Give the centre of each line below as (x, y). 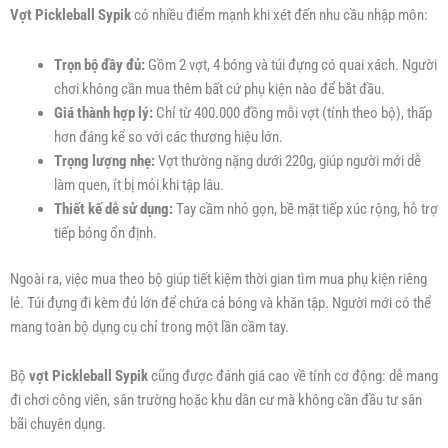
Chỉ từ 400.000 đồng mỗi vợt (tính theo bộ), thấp (292, 112)
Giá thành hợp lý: (103, 112)
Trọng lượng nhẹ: (104, 160)
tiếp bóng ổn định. (105, 232)
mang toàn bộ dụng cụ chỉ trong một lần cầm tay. (149, 326)
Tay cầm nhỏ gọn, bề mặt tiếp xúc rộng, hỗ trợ (305, 208)
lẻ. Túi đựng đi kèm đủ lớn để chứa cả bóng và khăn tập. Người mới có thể (220, 302)
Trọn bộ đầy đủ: (99, 64)
